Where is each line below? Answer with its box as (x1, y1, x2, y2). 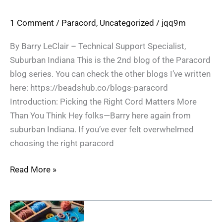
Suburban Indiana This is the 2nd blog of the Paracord (10, 55, 211, 65)
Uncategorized (100, 18, 154, 28)
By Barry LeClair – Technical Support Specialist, (10, 41, 186, 51)
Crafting (9, 202, 40, 212)
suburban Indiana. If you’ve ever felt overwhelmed (10, 124, 194, 134)
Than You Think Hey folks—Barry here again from (10, 110, 191, 120)
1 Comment (10, 18, 54, 28)
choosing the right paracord (10, 138, 114, 148)
